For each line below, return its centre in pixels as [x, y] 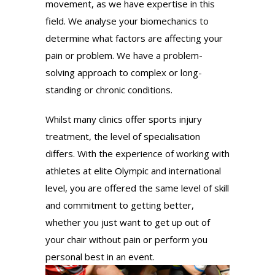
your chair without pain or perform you [126, 239]
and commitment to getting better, [120, 205]
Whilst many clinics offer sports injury [124, 119]
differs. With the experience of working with [137, 153]
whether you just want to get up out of [128, 222]
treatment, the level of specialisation [123, 136]
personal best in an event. [100, 257]
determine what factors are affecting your [134, 38]
